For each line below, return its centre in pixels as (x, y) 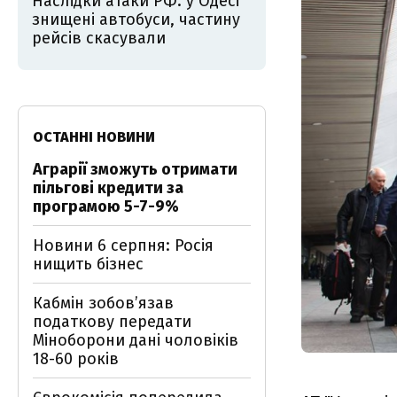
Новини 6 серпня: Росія (123, 245)
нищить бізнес (88, 264)
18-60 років (76, 359)
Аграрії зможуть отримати (135, 169)
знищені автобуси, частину (136, 19)
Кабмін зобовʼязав (103, 303)
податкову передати (112, 322)
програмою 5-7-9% (106, 206)
